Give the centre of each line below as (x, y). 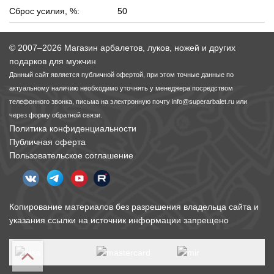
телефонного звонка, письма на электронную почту (91, 102)
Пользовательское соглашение (71, 155)
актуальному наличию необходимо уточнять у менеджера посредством (121, 88)
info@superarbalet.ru (203, 102)
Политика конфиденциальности (73, 128)
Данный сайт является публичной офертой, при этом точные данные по (121, 75)
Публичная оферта (47, 142)
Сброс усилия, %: (44, 11)
